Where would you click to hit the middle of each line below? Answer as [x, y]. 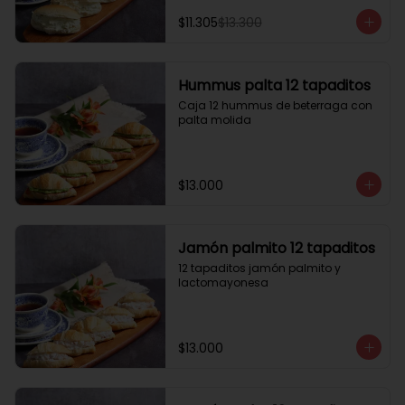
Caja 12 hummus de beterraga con [275, 105]
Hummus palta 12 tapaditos [274, 85]
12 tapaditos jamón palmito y [259, 268]
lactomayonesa [223, 283]
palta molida [214, 120]
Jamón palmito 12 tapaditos [276, 248]
